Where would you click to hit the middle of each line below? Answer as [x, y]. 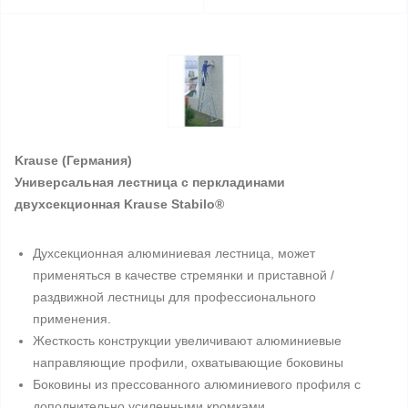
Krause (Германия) [73, 160]
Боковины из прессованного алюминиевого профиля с [197, 384]
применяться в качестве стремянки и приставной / [184, 275]
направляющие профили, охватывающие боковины [188, 362]
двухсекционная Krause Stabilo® [119, 204]
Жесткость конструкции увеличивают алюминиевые [187, 341]
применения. [72, 319]
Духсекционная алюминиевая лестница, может [174, 253]
